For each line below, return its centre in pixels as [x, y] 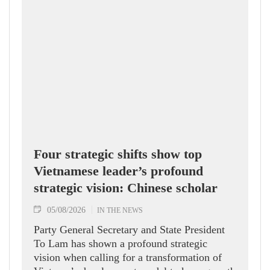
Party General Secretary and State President [129, 229]
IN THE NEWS [120, 210]
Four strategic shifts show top [118, 154]
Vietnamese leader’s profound [118, 171]
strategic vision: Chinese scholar [126, 187]
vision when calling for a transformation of [128, 257]
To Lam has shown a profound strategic [121, 243]
